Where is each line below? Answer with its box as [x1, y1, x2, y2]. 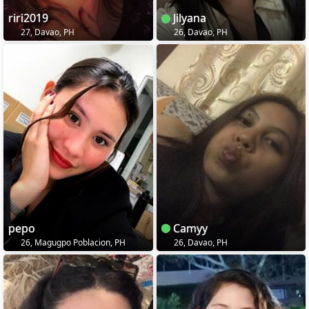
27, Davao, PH [19, 26, 74, 39]
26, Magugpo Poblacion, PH [19, 237, 126, 249]
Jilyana [170, 10, 206, 26]
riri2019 [8, 10, 48, 26]
